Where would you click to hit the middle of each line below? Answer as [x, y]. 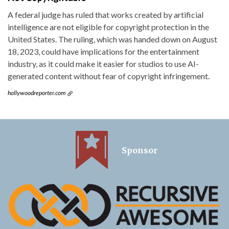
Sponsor [140, 151]
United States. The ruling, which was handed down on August [112, 39]
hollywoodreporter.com [37, 93]
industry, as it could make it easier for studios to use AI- [103, 63]
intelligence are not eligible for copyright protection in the [108, 27]
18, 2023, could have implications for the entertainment [104, 51]
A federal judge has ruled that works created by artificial [106, 14]
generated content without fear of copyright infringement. [109, 76]
